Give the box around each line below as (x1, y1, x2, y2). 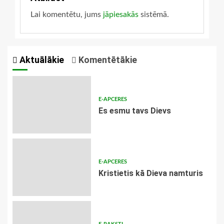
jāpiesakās (103, 10, 138, 19)
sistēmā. (138, 10, 169, 19)
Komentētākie (76, 54, 137, 65)
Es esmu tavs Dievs (98, 106, 171, 116)
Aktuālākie (17, 54, 64, 65)
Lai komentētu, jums (30, 10, 103, 19)
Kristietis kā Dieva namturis (98, 168, 203, 178)
